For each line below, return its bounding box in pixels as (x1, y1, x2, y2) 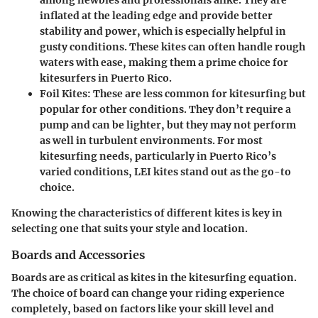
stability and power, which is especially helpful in (40, 25, 286, 38)
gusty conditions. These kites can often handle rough (40, 40, 305, 54)
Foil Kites (40, 87, 87, 101)
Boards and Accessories (11, 248, 145, 263)
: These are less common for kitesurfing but (87, 87, 306, 101)
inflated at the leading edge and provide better (40, 9, 273, 23)
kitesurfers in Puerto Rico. (40, 72, 172, 85)
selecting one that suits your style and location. (11, 222, 248, 236)
